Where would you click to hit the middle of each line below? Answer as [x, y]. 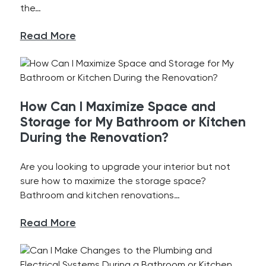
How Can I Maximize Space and [118, 107]
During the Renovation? [94, 138]
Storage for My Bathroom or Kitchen [133, 123]
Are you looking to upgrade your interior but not [125, 167]
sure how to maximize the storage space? [113, 182]
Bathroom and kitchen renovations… [100, 196]
